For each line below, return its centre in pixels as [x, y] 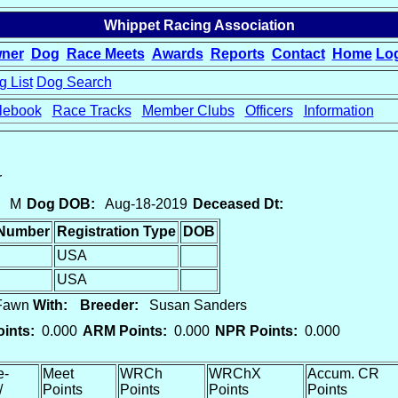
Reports [237, 54]
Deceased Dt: [238, 204]
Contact [298, 54]
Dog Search [74, 82]
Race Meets [105, 54]
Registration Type [116, 231]
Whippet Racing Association [199, 25]
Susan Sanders [193, 305]
